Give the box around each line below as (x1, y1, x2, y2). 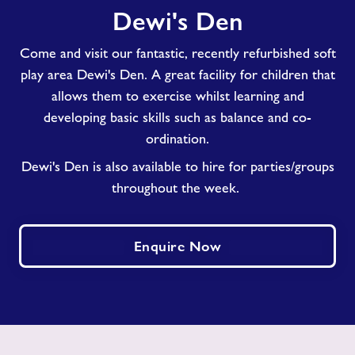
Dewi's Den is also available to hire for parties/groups (21, 158, 334, 174)
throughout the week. (112, 180, 243, 196)
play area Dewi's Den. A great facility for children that (20, 67, 335, 82)
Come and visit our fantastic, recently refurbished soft (19, 45, 336, 61)
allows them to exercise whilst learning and (51, 88, 304, 104)
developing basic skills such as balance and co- (44, 109, 311, 125)
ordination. (146, 131, 209, 147)
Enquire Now (133, 238, 222, 254)
